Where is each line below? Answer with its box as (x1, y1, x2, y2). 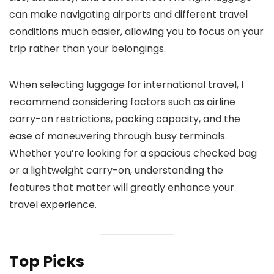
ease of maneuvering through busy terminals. (9, 128, 227, 143)
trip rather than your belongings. (9, 41, 166, 56)
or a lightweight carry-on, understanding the (9, 163, 223, 177)
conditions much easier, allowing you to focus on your (9, 24, 264, 39)
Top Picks (9, 250, 84, 272)
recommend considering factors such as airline (9, 94, 235, 109)
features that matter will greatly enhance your (9, 180, 234, 194)
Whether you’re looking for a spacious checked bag (9, 146, 257, 160)
